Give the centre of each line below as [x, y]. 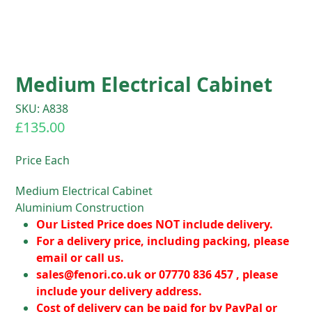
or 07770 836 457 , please [210, 274]
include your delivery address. [119, 291]
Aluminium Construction [80, 208]
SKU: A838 [42, 109]
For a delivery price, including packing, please [163, 241]
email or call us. [80, 258]
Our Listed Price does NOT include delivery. [155, 224]
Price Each [43, 160]
